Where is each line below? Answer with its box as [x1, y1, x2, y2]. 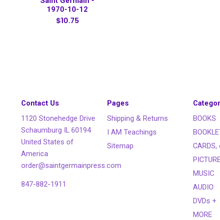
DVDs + [193, 196, 217, 205]
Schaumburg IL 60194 [21, 125, 91, 135]
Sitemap [107, 141, 134, 150]
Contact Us [21, 98, 59, 108]
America [21, 149, 49, 158]
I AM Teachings [107, 127, 157, 137]
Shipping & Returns [107, 113, 168, 123]
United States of [21, 137, 74, 146]
